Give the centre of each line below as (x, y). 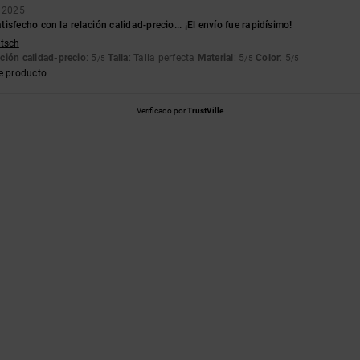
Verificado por (162, 110)
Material (215, 57)
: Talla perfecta (163, 57)
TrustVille (205, 110)
